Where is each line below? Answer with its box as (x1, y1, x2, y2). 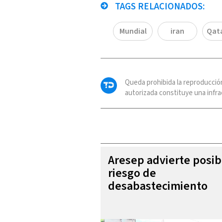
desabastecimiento (108, 177, 208, 195)
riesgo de (108, 164, 156, 182)
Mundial (119, 25, 147, 37)
